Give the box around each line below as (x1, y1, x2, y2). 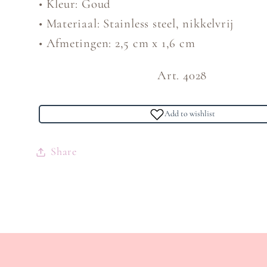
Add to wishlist (164, 108, 215, 119)
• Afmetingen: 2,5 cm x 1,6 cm (39, 36, 195, 51)
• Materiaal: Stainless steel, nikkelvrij (39, 16, 234, 32)
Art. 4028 (157, 68, 207, 83)
